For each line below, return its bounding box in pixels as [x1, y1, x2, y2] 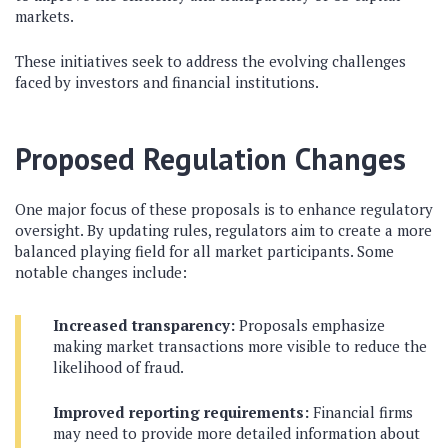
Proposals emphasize [235, 315, 385, 335]
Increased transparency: [53, 315, 235, 335]
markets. [15, 6, 74, 26]
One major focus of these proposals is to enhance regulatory [15, 199, 433, 219]
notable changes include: [15, 262, 187, 282]
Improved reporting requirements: [53, 402, 309, 422]
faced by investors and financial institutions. [15, 72, 319, 92]
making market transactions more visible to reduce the [53, 336, 427, 356]
